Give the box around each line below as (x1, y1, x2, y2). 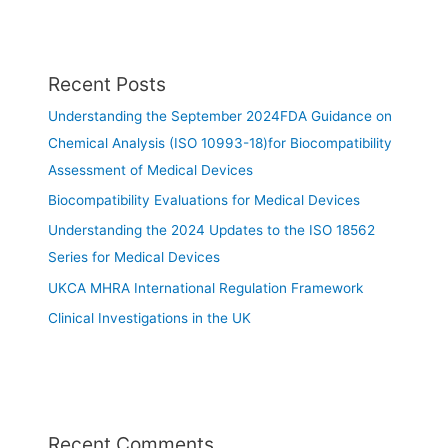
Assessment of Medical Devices (48, 161, 254, 178)
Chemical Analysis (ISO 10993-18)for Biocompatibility (48, 134, 393, 151)
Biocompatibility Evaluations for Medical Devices (48, 191, 361, 208)
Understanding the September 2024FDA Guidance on (48, 107, 393, 124)
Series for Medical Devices (48, 249, 221, 266)
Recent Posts (48, 71, 167, 96)
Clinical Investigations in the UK (48, 310, 252, 327)
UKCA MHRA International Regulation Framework (48, 279, 364, 296)
